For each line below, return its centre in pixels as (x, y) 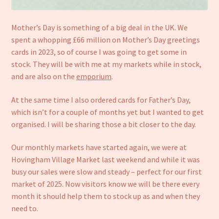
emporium (94, 77)
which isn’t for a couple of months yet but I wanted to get (107, 112)
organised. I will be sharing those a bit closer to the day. (103, 124)
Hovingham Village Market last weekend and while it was (105, 160)
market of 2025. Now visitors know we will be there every (105, 184)
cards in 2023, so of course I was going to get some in (99, 52)
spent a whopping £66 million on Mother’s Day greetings (105, 40)
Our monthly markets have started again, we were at (99, 147)
